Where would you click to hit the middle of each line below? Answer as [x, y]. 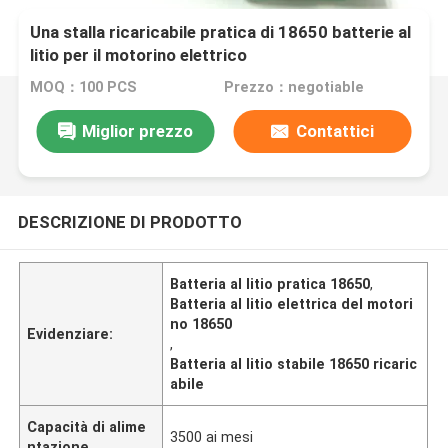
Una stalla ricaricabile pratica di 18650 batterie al [221, 32]
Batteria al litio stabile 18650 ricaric [294, 363]
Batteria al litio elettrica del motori [292, 303]
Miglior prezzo [137, 130]
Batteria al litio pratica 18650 [270, 283]
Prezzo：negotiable [293, 87]
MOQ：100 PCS [84, 87]
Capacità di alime [87, 426]
